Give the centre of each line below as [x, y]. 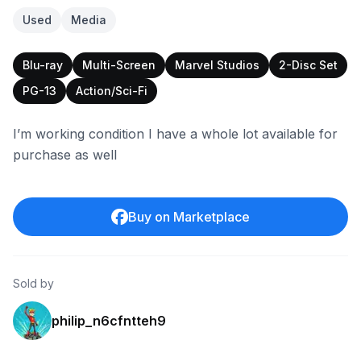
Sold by [33, 283]
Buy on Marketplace [189, 217]
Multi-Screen [119, 65]
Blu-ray [43, 65]
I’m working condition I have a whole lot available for [175, 134]
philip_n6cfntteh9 [109, 321]
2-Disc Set [308, 65]
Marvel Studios [217, 65]
